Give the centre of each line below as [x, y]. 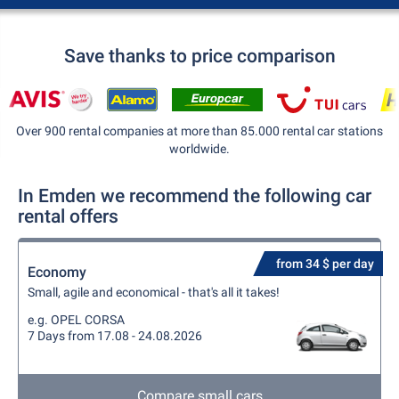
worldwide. [199, 149]
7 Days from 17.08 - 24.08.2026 [115, 336]
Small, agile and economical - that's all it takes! [154, 292]
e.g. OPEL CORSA [76, 320]
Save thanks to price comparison [199, 56]
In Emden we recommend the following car [195, 196]
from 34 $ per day [325, 264]
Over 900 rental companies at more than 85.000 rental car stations [199, 131]
